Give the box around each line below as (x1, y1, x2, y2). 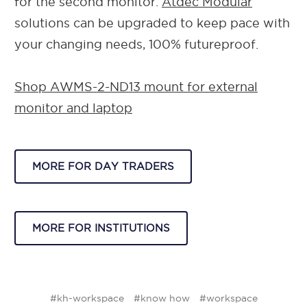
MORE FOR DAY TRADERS (32, 160, 174, 172)
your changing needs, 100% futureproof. (14, 37, 258, 51)
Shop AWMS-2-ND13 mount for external (14, 79, 258, 93)
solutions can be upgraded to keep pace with (14, 16, 290, 29)
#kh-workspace (49, 292, 124, 304)
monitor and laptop (14, 101, 132, 114)
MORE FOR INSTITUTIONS (32, 221, 170, 234)
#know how (133, 292, 190, 304)
